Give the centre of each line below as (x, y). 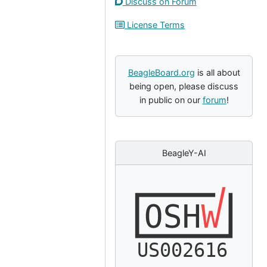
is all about (217, 72)
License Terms (155, 25)
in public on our (171, 100)
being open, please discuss (184, 86)
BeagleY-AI (184, 153)
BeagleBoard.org (161, 72)
